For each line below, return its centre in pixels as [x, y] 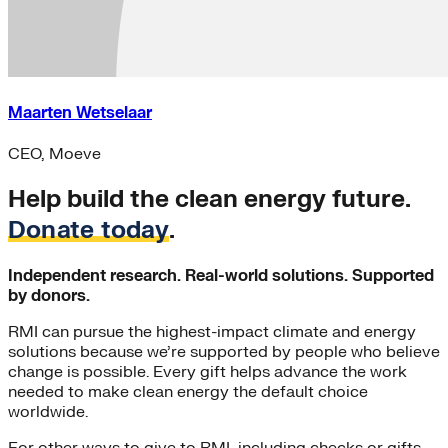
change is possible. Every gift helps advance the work [207, 372]
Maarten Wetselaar [80, 113]
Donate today [88, 231]
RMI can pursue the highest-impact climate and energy [212, 332]
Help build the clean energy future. [209, 200]
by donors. [49, 296]
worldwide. [48, 412]
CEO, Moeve [54, 154]
